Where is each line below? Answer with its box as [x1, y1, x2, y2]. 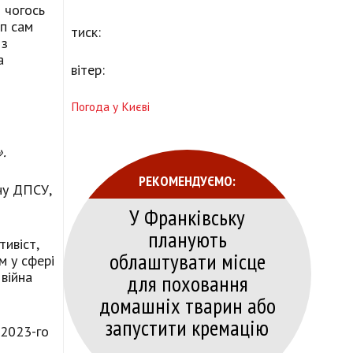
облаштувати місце [109, 247, 266, 277]
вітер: [71, 61, 105, 80]
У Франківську [129, 203, 245, 232]
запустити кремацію [106, 313, 269, 343]
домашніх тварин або [98, 291, 276, 321]
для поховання [126, 269, 248, 299]
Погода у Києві [71, 98, 150, 115]
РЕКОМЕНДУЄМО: [139, 171, 236, 191]
